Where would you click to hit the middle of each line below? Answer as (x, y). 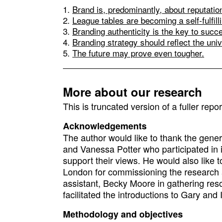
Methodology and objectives (123, 214)
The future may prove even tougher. (138, 53)
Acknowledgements (105, 126)
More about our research (132, 92)
